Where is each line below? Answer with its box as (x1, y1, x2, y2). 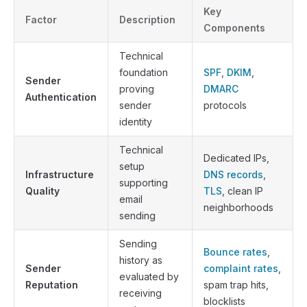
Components (204, 21, 265, 34)
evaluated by (119, 270, 179, 282)
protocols (204, 99, 247, 111)
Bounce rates (204, 245, 267, 258)
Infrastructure (25, 168, 94, 180)
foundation (119, 66, 168, 78)
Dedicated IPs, (204, 151, 269, 164)
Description (119, 13, 175, 25)
